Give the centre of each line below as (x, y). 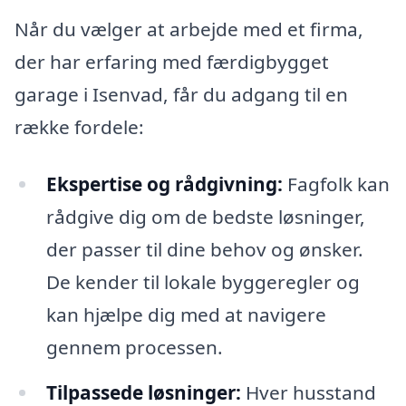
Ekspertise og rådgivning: (164, 184)
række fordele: (79, 126)
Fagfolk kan (336, 184)
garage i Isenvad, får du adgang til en (181, 94)
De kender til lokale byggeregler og (203, 282)
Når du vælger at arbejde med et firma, (189, 29)
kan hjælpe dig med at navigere (186, 315)
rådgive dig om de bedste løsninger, (205, 217)
